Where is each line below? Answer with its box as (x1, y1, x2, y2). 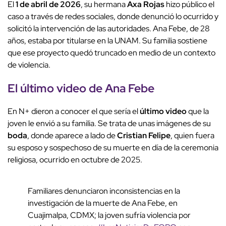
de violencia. (8, 60, 50, 71)
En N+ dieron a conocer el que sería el (8, 106, 140, 117)
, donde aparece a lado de (27, 130, 117, 141)
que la (187, 106, 209, 117)
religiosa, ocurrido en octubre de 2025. (8, 154, 144, 165)
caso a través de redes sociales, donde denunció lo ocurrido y (8, 11, 218, 22)
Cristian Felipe (117, 130, 171, 141)
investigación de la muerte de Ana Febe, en (28, 198, 178, 209)
